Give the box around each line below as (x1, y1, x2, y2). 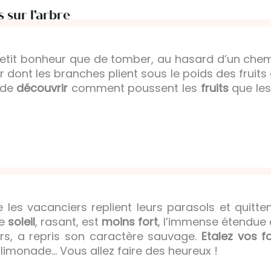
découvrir (16, 80, 68, 96)
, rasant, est (35, 214, 102, 230)
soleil (8, 214, 35, 230)
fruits (200, 80, 229, 96)
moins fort (102, 214, 158, 230)
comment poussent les (68, 80, 201, 96)
